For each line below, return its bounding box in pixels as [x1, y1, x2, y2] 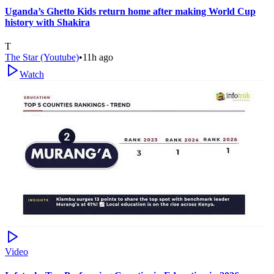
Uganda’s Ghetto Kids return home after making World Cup [5, 6, 256, 17]
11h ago [83, 51, 113, 62]
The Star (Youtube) [5, 51, 79, 62]
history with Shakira [5, 17, 90, 28]
